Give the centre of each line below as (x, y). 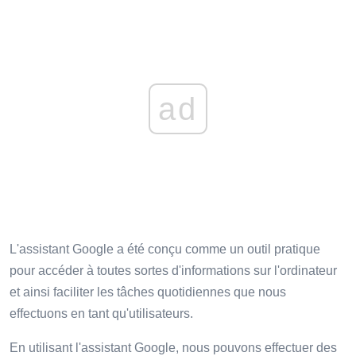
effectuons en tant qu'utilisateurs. (101, 313)
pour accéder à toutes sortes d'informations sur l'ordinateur (173, 270)
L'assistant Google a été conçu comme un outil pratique (165, 249)
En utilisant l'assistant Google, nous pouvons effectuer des (173, 347)
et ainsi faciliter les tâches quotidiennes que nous (148, 292)
